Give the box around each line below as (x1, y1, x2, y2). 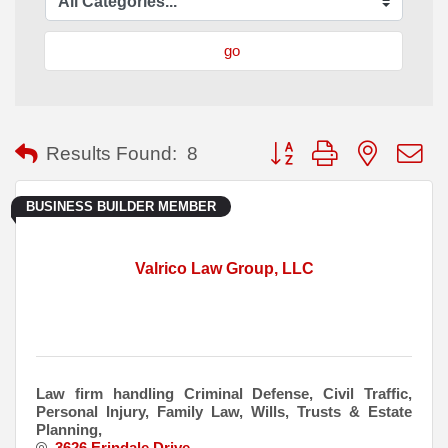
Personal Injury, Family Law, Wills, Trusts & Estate (36, 403, 412, 421)
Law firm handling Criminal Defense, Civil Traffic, (36, 385, 412, 403)
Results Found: (46, 143, 177, 165)
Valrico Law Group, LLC (134, 260, 314, 278)
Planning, (36, 421, 102, 439)
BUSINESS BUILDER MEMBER (26, 199, 216, 215)
